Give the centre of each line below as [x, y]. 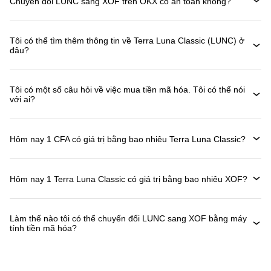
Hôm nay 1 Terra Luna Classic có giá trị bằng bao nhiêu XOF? [129, 179]
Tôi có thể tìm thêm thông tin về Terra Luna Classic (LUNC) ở [127, 41]
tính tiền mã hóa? [43, 228]
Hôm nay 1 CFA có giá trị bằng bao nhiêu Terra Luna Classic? [128, 139]
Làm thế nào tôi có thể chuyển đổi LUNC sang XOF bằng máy [128, 218]
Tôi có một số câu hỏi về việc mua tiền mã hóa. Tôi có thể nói [127, 90]
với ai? [22, 99]
